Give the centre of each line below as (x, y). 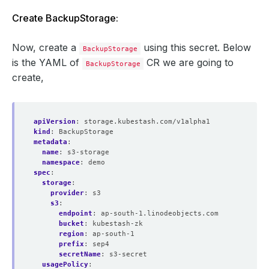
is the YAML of (47, 62)
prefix (71, 244)
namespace (61, 162)
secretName (80, 254)
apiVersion (55, 121)
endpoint (76, 213)
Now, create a (46, 47)
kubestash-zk (118, 223)
